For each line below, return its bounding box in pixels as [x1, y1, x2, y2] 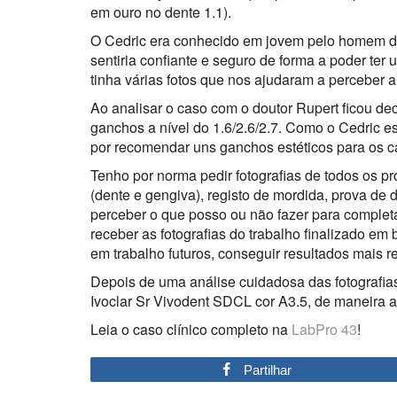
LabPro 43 [292, 318, 357, 339]
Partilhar [243, 362, 292, 378]
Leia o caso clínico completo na [90, 318, 292, 339]
